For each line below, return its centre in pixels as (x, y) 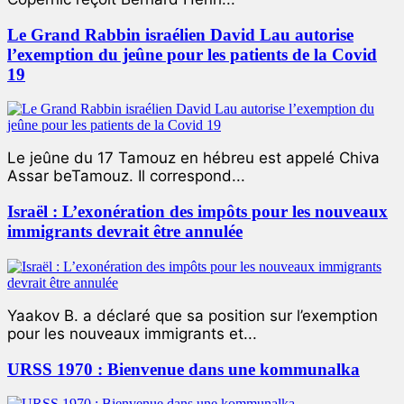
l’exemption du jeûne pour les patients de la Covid (192, 54)
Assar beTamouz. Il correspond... (126, 176)
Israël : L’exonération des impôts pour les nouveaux (197, 212)
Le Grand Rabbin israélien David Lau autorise (180, 34)
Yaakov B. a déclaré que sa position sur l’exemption (193, 315)
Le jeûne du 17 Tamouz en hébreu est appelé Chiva (193, 158)
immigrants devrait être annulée (125, 232)
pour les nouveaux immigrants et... (132, 333)
